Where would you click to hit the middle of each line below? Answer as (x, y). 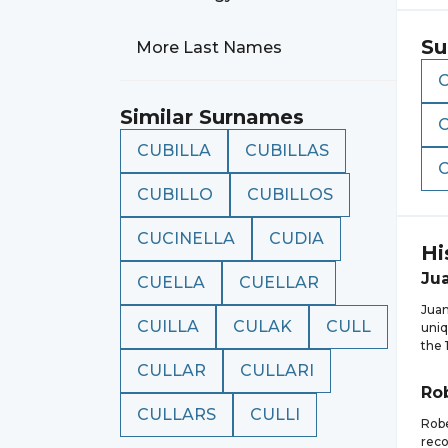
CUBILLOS (290, 194)
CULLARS (176, 414)
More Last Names (209, 47)
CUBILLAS (287, 150)
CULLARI (277, 370)
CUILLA (168, 326)
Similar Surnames (212, 117)
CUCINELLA (186, 238)
